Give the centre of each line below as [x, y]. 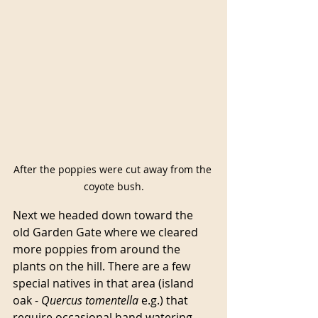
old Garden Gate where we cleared [107, 232]
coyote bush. [114, 187]
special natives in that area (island [105, 284]
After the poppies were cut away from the [114, 170]
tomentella [112, 301]
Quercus [62, 301]
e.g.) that [165, 301]
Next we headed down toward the [104, 215]
